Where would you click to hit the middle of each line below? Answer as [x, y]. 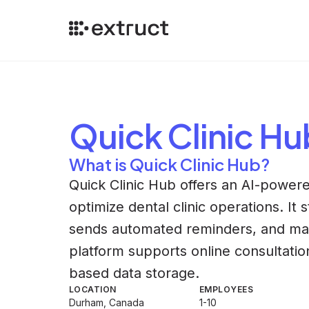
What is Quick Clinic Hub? [169, 164]
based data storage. [134, 273]
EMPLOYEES [227, 289]
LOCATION [93, 289]
